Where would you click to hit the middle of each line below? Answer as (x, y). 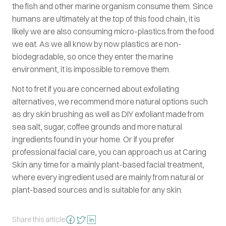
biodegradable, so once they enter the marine (93, 56)
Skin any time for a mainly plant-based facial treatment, (108, 164)
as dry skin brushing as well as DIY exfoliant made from (108, 114)
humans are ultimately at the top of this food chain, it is (106, 18)
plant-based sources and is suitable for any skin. (97, 189)
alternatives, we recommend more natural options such (110, 101)
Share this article (39, 220)
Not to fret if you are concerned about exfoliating (96, 89)
